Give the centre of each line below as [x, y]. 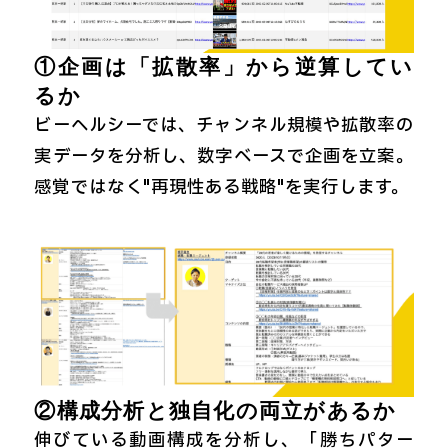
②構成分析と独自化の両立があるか [215, 411]
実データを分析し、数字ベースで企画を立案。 [224, 157]
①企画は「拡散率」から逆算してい [224, 67]
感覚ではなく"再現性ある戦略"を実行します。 [222, 188]
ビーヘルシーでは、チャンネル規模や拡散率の [224, 126]
